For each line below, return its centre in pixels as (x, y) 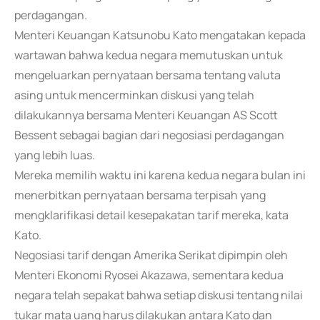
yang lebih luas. (55, 155)
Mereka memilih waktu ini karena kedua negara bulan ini (160, 175)
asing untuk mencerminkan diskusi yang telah (134, 95)
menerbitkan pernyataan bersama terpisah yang (140, 195)
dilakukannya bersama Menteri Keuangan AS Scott (146, 115)
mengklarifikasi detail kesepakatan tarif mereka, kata (151, 215)
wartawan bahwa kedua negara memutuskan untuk (149, 55)
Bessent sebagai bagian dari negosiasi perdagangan (149, 135)
